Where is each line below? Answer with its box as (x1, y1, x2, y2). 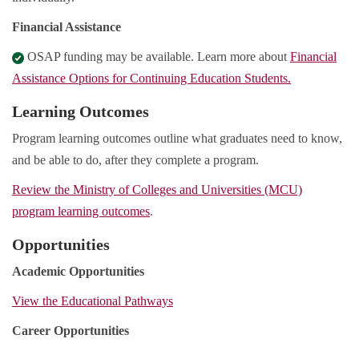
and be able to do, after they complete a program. (12, 153, 259, 167)
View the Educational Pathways (12, 294, 173, 309)
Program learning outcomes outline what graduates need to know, (12, 131, 342, 146)
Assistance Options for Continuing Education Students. (12, 71, 291, 86)
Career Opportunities (12, 324, 129, 338)
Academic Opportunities (12, 264, 144, 279)
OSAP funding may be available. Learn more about (24, 50, 290, 64)
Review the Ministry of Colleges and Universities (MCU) (12, 183, 302, 197)
